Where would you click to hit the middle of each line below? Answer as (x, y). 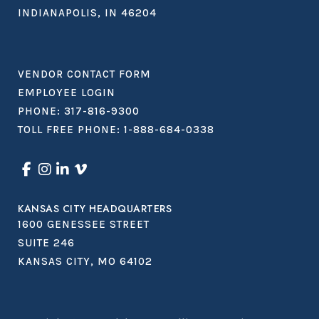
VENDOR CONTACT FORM (84, 74)
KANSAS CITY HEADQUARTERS (95, 208)
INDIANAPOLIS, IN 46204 (87, 12)
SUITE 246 (46, 242)
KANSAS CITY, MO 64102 (85, 261)
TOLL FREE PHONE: (71, 129)
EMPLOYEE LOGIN (67, 92)
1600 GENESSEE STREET (84, 224)
